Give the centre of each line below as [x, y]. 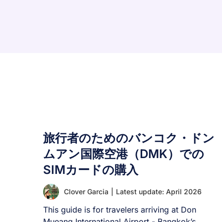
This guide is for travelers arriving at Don [120, 210]
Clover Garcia [86, 192]
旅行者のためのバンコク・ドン [129, 138]
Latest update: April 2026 [159, 192]
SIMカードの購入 [91, 170]
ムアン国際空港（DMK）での [124, 154]
